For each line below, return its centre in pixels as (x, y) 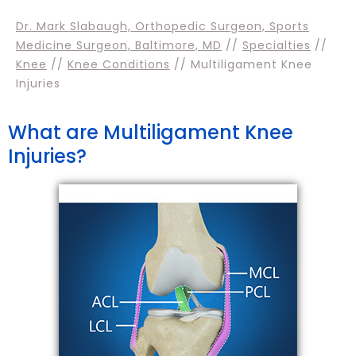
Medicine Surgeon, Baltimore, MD (119, 45)
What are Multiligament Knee (151, 132)
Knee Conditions (119, 64)
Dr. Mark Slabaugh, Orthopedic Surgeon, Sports (163, 26)
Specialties (277, 45)
